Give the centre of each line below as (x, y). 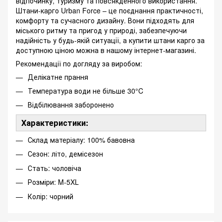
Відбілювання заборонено (71, 105)
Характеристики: (55, 123)
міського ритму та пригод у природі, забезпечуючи (101, 30)
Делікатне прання (58, 77)
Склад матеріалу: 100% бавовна (81, 140)
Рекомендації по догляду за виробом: (79, 63)
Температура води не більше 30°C (85, 90)
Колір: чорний (51, 196)
